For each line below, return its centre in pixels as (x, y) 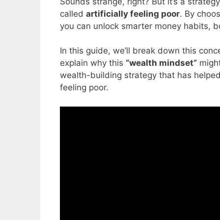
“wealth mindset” (161, 63)
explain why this (93, 63)
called (73, 14)
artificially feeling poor (133, 14)
